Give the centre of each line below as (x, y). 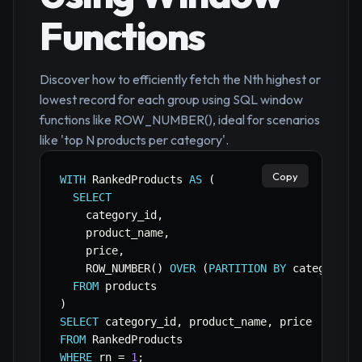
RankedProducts (137, 180)
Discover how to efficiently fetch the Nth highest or (180, 80)
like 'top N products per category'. (134, 140)
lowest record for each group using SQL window (171, 100)
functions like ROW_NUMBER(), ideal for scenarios (180, 120)
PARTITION (238, 269)
